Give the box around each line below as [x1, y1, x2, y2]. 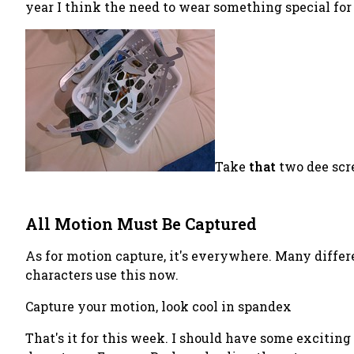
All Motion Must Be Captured [25, 213, 257, 234]
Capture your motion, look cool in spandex [25, 298, 292, 314]
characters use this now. [25, 266, 179, 283]
